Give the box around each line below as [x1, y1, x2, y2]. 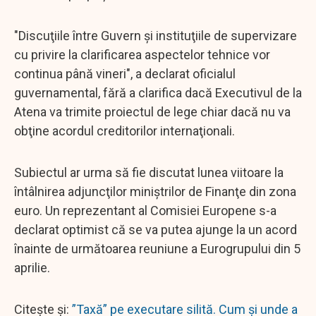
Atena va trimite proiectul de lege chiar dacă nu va [14, 104, 291, 119]
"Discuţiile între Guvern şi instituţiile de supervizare [14, 28, 297, 43]
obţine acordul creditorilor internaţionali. [14, 123, 235, 138]
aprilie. [14, 260, 50, 275]
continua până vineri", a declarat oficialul [14, 66, 236, 81]
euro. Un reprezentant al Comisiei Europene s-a [14, 202, 276, 218]
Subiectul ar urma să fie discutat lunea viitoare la [14, 164, 284, 180]
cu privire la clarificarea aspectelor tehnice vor [14, 47, 270, 62]
